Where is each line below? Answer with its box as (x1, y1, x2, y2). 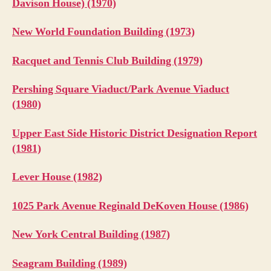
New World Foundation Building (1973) (12, 25, 195, 39)
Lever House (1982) (12, 170, 102, 184)
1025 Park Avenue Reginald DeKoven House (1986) (12, 198, 249, 213)
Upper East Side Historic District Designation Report (12, 126, 257, 140)
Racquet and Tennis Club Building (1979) (12, 53, 203, 68)
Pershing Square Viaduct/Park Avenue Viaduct (12, 82, 229, 97)
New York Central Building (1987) (12, 227, 170, 242)
